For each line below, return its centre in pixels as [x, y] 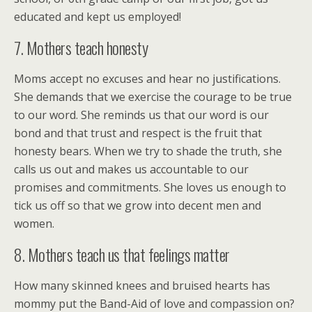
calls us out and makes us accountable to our [131, 169]
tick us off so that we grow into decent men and [138, 205]
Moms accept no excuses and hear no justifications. [147, 78]
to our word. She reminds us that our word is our [141, 115]
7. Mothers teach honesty [81, 47]
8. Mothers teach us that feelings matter [122, 254]
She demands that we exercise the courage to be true [153, 96]
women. [34, 223]
